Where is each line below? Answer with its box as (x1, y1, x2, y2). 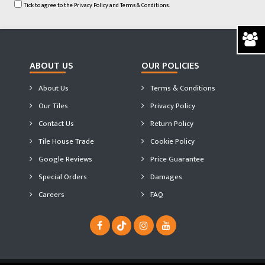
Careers (37, 188, 64, 201)
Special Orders (37, 170, 87, 183)
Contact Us (37, 117, 74, 130)
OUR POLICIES (141, 58, 199, 74)
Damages (148, 170, 182, 183)
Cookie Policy (148, 135, 195, 148)
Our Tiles (37, 99, 68, 112)
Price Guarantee (148, 153, 204, 166)
